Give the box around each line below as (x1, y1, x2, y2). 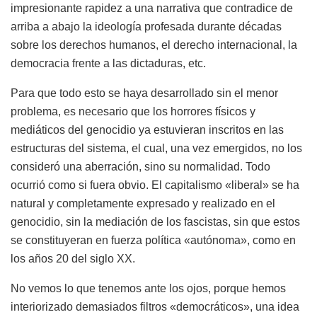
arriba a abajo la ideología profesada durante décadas (11, 20, 282, 33)
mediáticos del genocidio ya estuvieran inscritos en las (11, 123, 284, 136)
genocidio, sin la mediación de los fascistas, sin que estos (11, 215, 300, 228)
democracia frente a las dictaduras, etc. (11, 57, 206, 69)
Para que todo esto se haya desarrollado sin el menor (11, 86, 278, 99)
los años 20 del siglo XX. (11, 252, 135, 265)
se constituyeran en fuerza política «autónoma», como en (11, 234, 296, 246)
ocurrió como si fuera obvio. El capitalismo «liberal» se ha (11, 178, 299, 191)
